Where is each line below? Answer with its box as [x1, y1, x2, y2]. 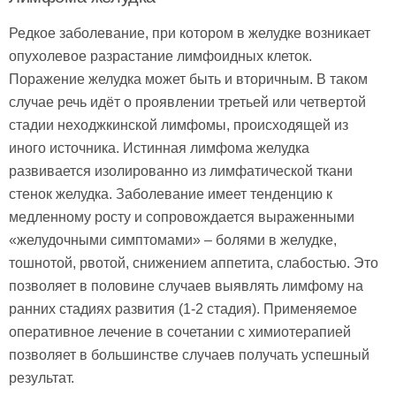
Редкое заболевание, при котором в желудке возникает [9, 26, 370, 42]
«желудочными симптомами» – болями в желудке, [9, 232, 337, 248]
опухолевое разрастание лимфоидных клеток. [9, 49, 312, 65]
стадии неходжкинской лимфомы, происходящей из [9, 118, 348, 133]
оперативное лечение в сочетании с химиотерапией [9, 324, 351, 340]
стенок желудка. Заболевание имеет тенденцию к [9, 187, 332, 202]
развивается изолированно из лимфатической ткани [9, 164, 353, 179]
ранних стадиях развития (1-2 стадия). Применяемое [9, 301, 357, 317]
